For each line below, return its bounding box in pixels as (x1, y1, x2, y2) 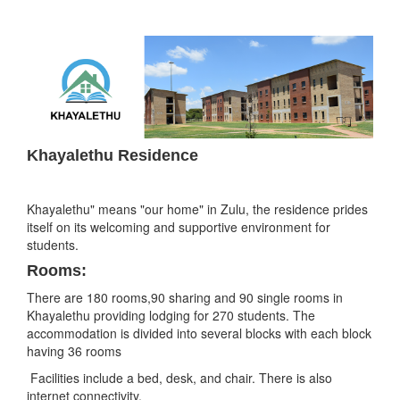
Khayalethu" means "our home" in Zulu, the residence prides (27, 200, 368, 219)
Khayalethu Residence (27, 146, 198, 165)
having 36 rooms (27, 342, 121, 361)
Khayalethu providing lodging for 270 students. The (27, 306, 315, 325)
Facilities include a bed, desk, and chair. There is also (27, 369, 332, 387)
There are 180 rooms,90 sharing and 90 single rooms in (27, 288, 343, 307)
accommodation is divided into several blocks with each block (27, 324, 371, 343)
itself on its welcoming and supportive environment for (27, 218, 330, 237)
